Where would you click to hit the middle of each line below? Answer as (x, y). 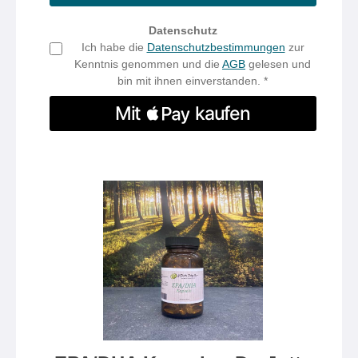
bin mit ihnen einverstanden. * (193, 81)
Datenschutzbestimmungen (216, 47)
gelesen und (278, 64)
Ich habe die (114, 47)
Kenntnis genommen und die (148, 64)
